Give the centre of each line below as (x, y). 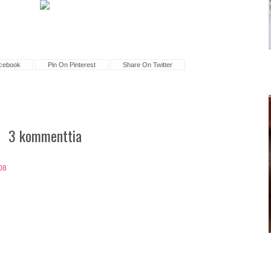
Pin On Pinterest (72, 65)
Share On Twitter (148, 65)
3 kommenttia (45, 136)
